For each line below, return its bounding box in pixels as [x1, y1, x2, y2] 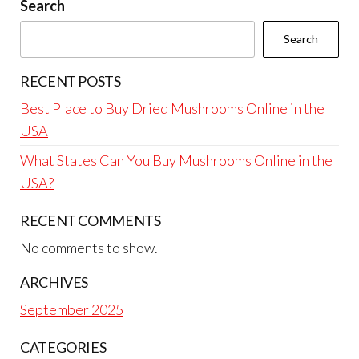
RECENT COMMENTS [20, 211, 161, 229]
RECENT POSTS [20, 71, 121, 90]
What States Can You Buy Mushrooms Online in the [20, 151, 333, 169]
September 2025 [20, 300, 123, 318]
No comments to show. [20, 238, 158, 256]
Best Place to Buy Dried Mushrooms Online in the [20, 99, 325, 117]
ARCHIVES [20, 272, 89, 291]
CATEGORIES [20, 337, 107, 356]
